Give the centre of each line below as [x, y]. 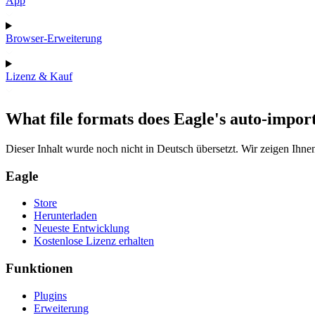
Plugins [50, 295]
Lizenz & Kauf [39, 76]
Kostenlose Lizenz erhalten [94, 241]
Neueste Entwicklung [82, 229]
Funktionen [39, 268]
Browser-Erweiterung [54, 38]
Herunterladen [65, 216]
